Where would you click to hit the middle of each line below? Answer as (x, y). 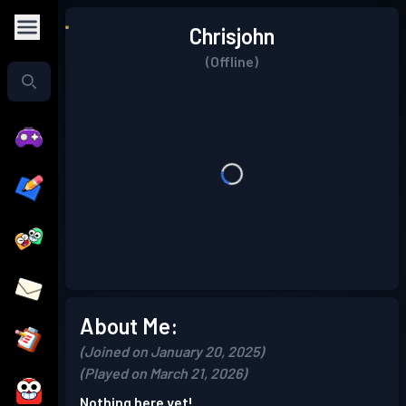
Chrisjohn (232, 36)
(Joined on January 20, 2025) (172, 351)
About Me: (129, 326)
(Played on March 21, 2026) (163, 373)
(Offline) (232, 61)
